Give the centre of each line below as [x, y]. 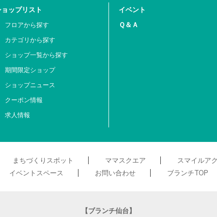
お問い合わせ [115, 173]
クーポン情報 [23, 100]
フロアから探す [27, 24]
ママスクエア [125, 160]
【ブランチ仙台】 [108, 210]
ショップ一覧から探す [36, 54]
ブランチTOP [187, 173]
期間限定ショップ [30, 70]
